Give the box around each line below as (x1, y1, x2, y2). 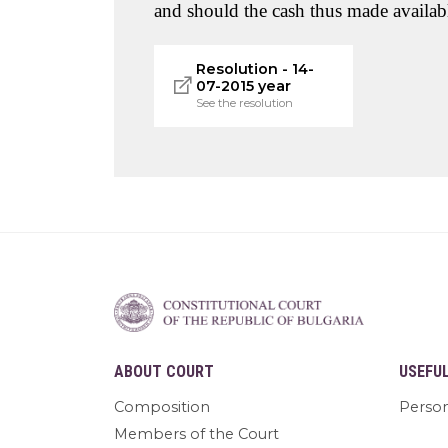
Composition (114, 398, 210, 417)
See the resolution (196, 95, 294, 110)
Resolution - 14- (196, 59, 315, 78)
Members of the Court (114, 425, 279, 444)
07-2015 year (196, 76, 292, 95)
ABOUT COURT (114, 362, 214, 382)
